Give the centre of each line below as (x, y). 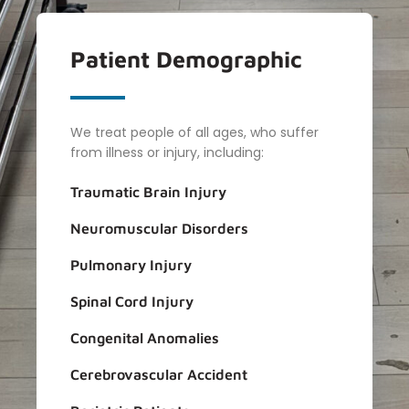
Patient (113, 59)
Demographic (229, 59)
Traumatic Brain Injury (148, 192)
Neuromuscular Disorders (159, 229)
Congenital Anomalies (144, 338)
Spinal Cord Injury (131, 302)
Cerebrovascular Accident (158, 375)
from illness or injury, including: (167, 152)
